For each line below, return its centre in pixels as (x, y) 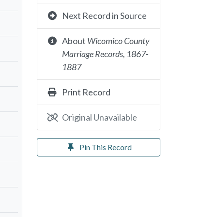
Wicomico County (118, 41)
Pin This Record (105, 147)
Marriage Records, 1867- (105, 54)
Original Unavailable (99, 117)
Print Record (86, 92)
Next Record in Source (104, 15)
